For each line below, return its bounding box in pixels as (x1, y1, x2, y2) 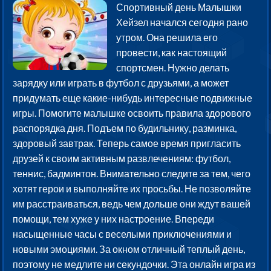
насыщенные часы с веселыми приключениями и (13, 228, 232, 240)
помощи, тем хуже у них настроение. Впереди (13, 213, 215, 225)
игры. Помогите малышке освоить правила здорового (13, 107, 252, 119)
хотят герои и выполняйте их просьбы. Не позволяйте (13, 183, 252, 195)
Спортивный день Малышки (116, 1, 242, 13)
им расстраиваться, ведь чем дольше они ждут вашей (13, 198, 251, 210)
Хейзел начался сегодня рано (116, 16, 249, 28)
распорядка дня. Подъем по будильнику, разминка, (13, 122, 237, 134)
